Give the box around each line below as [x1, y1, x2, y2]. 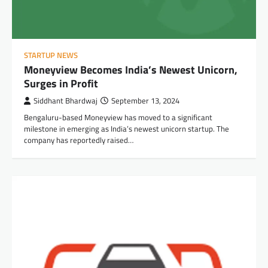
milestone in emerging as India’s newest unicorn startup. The [24, 123, 229, 135]
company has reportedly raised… [24, 134, 133, 147]
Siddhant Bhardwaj [33, 95, 98, 107]
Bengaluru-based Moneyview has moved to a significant [24, 111, 212, 124]
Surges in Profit [24, 75, 98, 92]
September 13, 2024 [111, 95, 179, 107]
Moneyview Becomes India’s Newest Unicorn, [24, 62, 237, 78]
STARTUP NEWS [24, 50, 78, 62]
